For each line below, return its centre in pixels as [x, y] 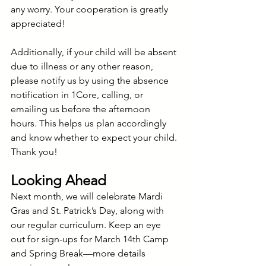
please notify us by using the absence [91, 80]
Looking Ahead [58, 180]
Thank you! [34, 152]
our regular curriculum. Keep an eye [87, 225]
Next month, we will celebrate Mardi [88, 196]
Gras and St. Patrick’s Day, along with [88, 210]
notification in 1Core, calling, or [78, 95]
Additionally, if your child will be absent [95, 52]
